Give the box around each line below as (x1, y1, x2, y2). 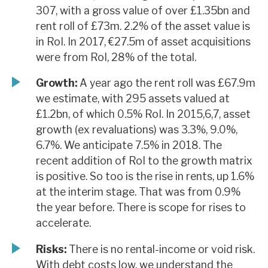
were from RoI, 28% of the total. (36, 50, 196, 63)
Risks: (36, 242, 66, 255)
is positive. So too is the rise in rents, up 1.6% (36, 170, 254, 183)
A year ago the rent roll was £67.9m (77, 77, 255, 90)
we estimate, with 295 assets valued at (36, 92, 230, 105)
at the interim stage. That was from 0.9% (36, 185, 240, 199)
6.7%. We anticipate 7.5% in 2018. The (36, 139, 222, 152)
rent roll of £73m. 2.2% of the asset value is (36, 19, 250, 32)
